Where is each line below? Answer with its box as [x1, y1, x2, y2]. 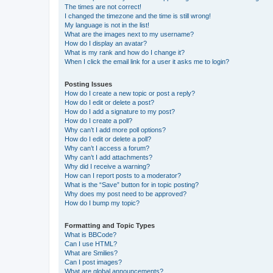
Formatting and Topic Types [65, 221, 155, 229]
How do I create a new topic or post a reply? [65, 89, 195, 97]
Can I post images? [65, 258, 122, 266]
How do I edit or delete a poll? [65, 135, 151, 143]
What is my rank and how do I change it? [65, 48, 185, 56]
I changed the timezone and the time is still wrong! [65, 12, 211, 19]
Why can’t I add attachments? [65, 153, 152, 161]
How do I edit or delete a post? [65, 98, 154, 106]
